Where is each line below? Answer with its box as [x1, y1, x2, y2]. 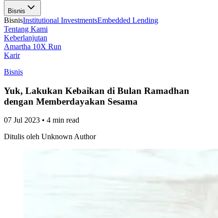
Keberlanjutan [4, 34, 47, 42]
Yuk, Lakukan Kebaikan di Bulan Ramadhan [4, 85, 189, 96]
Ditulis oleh [4, 132, 39, 141]
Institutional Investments [23, 16, 97, 24]
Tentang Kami [4, 25, 48, 33]
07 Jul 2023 [4, 116, 40, 125]
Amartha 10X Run [4, 42, 61, 51]
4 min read [47, 116, 79, 125]
